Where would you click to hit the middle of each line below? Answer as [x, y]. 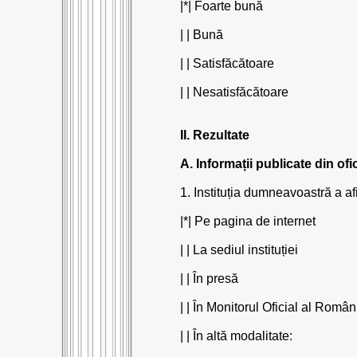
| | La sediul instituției [239, 250]
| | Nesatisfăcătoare [234, 92]
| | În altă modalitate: [236, 336]
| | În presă [209, 279]
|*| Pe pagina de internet [247, 221]
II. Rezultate [214, 135]
